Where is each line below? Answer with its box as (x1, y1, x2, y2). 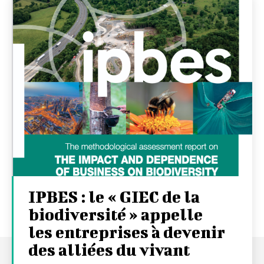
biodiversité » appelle (28, 204, 203, 223)
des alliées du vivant (28, 240, 190, 259)
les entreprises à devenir (28, 222, 225, 241)
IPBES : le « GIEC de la (28, 187, 200, 206)
